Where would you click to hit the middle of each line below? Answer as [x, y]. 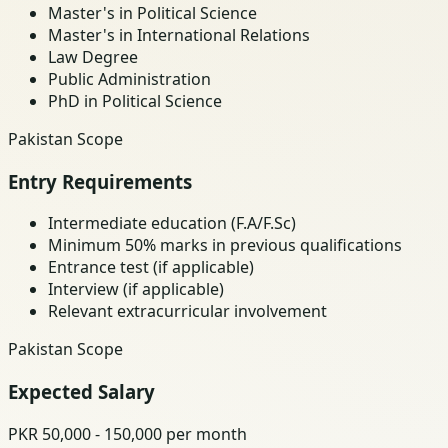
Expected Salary [81, 392]
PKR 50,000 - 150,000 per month [127, 433]
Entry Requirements [100, 181]
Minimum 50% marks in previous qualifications [225, 245]
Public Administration [129, 78]
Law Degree [93, 56]
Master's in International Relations [179, 34]
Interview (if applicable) [136, 289]
